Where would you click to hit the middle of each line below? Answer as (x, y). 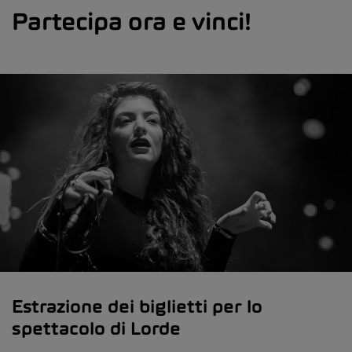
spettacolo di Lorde (96, 328)
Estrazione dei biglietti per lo (137, 306)
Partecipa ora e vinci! (132, 21)
